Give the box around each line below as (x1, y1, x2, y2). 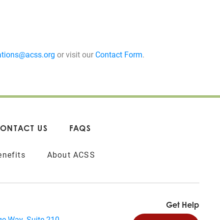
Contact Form (95, 49, 142, 59)
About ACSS (47, 149, 95, 160)
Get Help (165, 199, 199, 210)
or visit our (55, 49, 95, 59)
